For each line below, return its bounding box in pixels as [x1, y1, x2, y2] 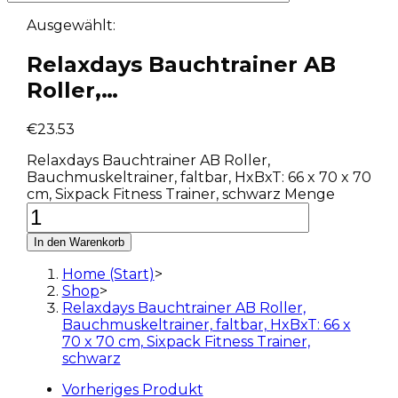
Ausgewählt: [26, 17, 115, 34]
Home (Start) [61, 265, 155, 283]
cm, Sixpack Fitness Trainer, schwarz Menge [26, 185, 335, 203]
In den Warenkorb [33, 235, 124, 249]
